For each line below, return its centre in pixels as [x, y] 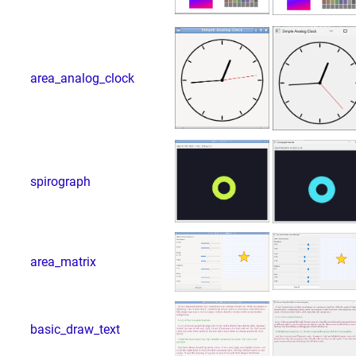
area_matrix [63, 261]
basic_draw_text [75, 329]
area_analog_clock [82, 78]
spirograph [60, 181]
